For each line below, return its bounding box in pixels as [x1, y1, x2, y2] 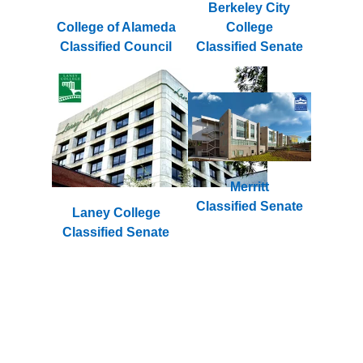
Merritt [229, 180, 269, 194]
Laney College [71, 205, 160, 220]
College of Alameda [56, 19, 176, 34]
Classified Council [60, 39, 173, 53]
